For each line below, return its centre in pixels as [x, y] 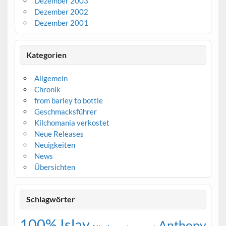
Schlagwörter [51, 199]
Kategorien [47, 55]
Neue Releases [59, 133]
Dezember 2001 [61, 22]
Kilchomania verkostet [72, 122]
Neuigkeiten [54, 145]
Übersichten [54, 167]
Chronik [47, 89]
